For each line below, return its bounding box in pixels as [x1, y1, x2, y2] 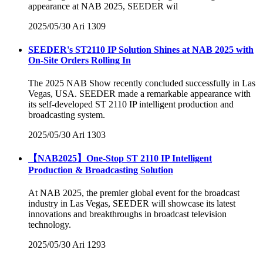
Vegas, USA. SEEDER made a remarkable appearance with [28, 88, 251, 99]
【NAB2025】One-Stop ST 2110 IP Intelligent [28, 153, 212, 164]
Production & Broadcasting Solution [28, 165, 173, 176]
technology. [28, 220, 71, 230]
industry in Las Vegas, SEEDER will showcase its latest [28, 198, 235, 209]
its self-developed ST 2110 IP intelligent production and [28, 99, 234, 109]
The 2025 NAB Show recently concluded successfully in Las [28, 77, 255, 88]
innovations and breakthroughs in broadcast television [28, 209, 227, 220]
